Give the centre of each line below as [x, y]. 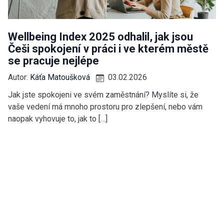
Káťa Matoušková [60, 77]
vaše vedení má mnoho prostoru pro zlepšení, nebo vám [105, 106]
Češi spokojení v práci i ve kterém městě [108, 48]
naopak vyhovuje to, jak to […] [58, 118]
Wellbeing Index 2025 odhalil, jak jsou [100, 36]
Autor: [19, 77]
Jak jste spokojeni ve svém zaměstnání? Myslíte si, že [103, 94]
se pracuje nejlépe [53, 60]
